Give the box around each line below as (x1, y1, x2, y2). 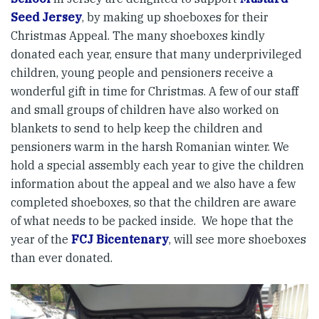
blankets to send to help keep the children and (11, 121, 263, 136)
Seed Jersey (11, 10, 82, 25)
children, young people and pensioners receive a (11, 66, 273, 80)
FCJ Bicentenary (71, 232, 169, 247)
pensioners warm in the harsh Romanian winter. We (11, 140, 289, 155)
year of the (11, 232, 71, 247)
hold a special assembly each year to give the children (11, 158, 304, 173)
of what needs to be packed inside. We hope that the (11, 214, 293, 229)
